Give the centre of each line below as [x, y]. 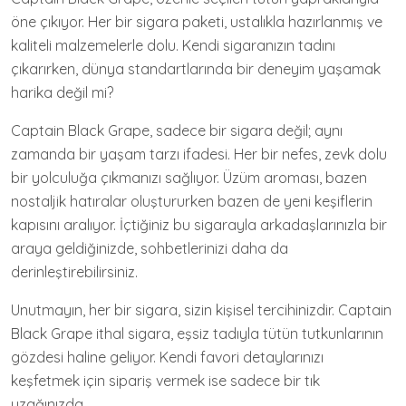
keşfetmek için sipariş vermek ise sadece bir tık [165, 381]
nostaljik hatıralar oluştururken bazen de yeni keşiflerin [192, 201]
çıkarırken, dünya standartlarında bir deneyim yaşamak [196, 69]
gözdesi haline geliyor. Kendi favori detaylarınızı [167, 357]
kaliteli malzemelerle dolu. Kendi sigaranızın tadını [173, 45]
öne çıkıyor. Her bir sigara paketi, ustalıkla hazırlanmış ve [197, 22]
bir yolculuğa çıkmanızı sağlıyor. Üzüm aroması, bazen [189, 178]
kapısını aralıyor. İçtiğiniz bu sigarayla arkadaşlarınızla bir [199, 225]
